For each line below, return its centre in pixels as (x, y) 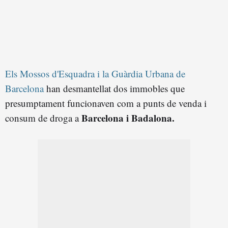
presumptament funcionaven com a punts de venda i (106, 103)
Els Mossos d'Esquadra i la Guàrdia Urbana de (95, 73)
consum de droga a (42, 118)
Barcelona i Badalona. (127, 118)
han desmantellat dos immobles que (116, 88)
